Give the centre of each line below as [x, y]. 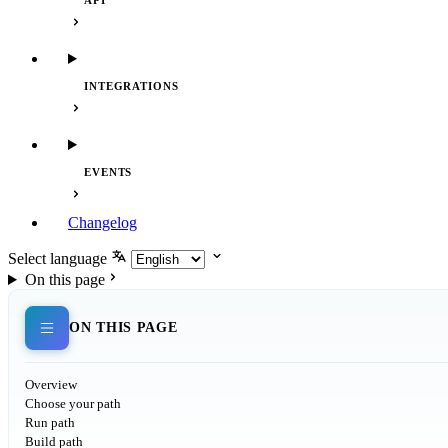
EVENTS [108, 172]
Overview [51, 384]
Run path [50, 422]
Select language [57, 258]
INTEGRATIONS [131, 86]
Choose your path [73, 403]
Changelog [102, 222]
